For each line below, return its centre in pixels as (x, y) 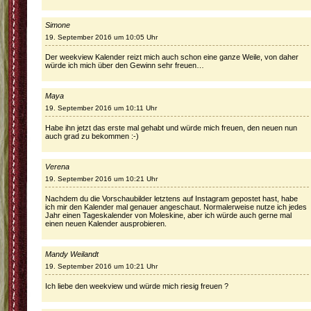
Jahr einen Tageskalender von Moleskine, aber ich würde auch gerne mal (168, 215)
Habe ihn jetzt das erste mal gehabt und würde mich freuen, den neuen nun (171, 128)
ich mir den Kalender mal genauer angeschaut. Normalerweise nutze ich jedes (176, 207)
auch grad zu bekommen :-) (92, 136)
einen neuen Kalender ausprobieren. (106, 224)
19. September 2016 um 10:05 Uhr (101, 37)
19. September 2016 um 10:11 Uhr (101, 108)
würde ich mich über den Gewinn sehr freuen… (125, 65)
